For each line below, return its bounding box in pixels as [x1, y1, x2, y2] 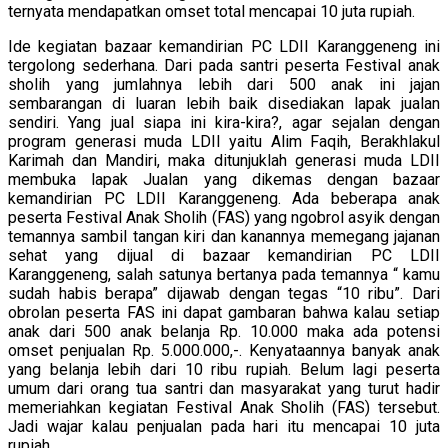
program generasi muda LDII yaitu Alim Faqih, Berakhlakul [8, 132, 440, 152]
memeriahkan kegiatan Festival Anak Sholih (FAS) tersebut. [8, 398, 440, 418]
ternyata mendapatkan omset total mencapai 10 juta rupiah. [8, 2, 415, 22]
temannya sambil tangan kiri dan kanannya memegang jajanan [8, 227, 440, 247]
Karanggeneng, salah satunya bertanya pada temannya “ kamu [8, 265, 440, 285]
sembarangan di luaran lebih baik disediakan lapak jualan [8, 94, 440, 114]
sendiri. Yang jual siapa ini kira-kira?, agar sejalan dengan [8, 113, 440, 133]
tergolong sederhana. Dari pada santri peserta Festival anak [8, 56, 440, 76]
